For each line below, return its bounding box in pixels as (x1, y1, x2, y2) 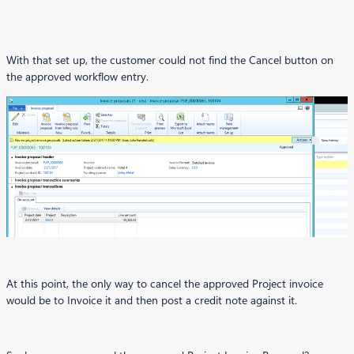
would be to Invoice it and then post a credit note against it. (6, 294, 297, 307)
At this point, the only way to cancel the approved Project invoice (6, 277, 323, 291)
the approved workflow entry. (6, 70, 149, 83)
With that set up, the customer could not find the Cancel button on (6, 53, 333, 66)
